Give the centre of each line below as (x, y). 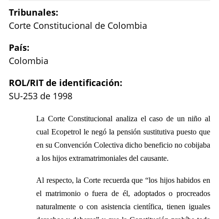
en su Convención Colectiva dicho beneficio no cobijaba (123, 145)
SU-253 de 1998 (41, 96)
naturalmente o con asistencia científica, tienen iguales (123, 207)
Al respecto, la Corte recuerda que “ (92, 180)
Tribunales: (33, 12)
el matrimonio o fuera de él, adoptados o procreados (123, 194)
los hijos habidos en (179, 180)
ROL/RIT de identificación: (66, 83)
